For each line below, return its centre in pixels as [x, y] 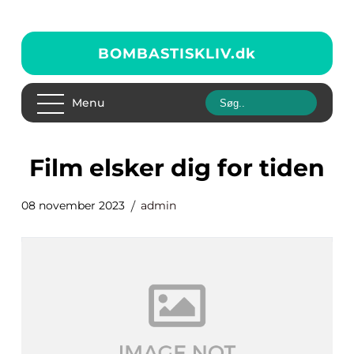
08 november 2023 [73, 205]
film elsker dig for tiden [185, 168]
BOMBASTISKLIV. [167, 53]
